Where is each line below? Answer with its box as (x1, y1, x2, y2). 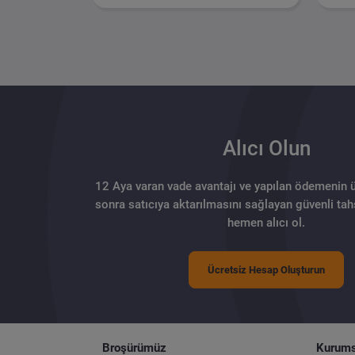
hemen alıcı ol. (227, 215, 305, 230)
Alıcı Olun (222, 136, 311, 161)
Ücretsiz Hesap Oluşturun (208, 263, 325, 276)
